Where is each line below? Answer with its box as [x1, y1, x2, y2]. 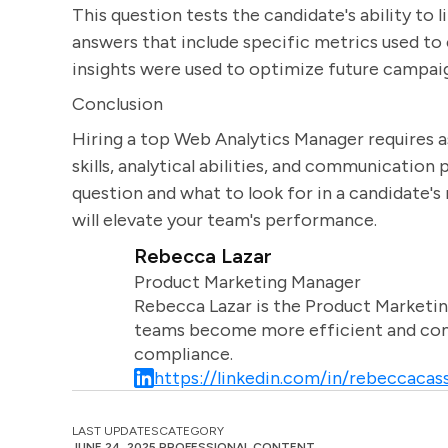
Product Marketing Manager [133, 271, 361, 293]
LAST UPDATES [72, 424, 159, 438]
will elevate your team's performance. [72, 209, 377, 231]
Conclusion [72, 93, 163, 115]
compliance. [133, 343, 233, 365]
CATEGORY [159, 424, 224, 438]
